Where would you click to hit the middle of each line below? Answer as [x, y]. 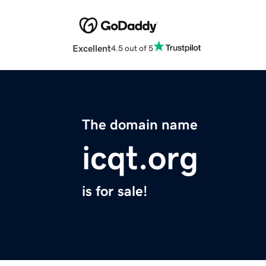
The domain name [140, 125]
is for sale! [115, 191]
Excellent [92, 48]
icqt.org [140, 158]
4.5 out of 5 [132, 48]
